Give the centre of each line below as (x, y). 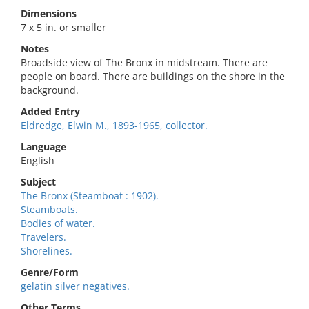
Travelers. (43, 237)
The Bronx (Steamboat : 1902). (90, 196)
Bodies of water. (58, 223)
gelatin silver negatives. (75, 286)
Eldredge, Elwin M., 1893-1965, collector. (114, 125)
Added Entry (50, 111)
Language (43, 147)
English (38, 160)
